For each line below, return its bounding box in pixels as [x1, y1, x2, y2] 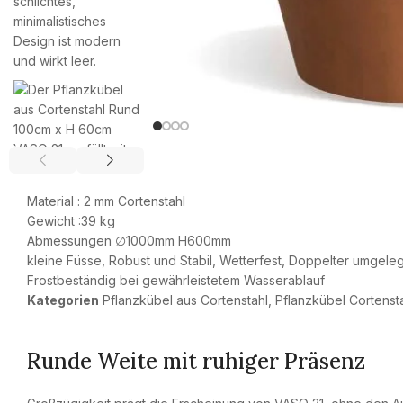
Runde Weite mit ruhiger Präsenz [27, 347, 365, 375]
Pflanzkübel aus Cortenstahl [103, 292, 268, 308]
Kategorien [27, 292, 99, 308]
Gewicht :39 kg [27, 213, 115, 228]
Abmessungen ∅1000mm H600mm [27, 233, 231, 248]
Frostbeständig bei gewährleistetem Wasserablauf [27, 273, 325, 288]
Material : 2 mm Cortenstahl [27, 193, 185, 209]
